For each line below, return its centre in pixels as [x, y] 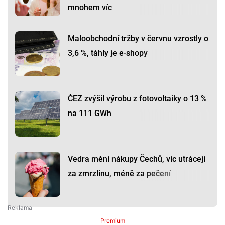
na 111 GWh [90, 114]
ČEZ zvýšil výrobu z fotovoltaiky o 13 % [137, 99]
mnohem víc [90, 8]
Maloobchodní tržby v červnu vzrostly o [138, 39]
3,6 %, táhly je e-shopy [108, 53]
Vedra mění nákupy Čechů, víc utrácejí [137, 159]
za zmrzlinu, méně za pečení [119, 174]
